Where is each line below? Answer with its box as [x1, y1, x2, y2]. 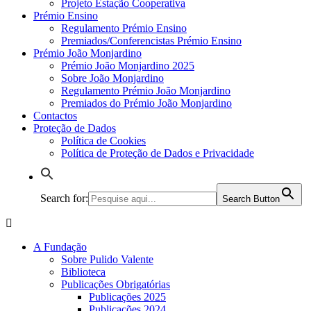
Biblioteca [61, 266, 106, 278]
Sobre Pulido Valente [61, 253, 153, 265]
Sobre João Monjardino [61, 72, 164, 84]
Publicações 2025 [89, 291, 166, 303]
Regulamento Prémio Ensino [61, 22, 187, 34]
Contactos [33, 110, 77, 121]
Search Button [222, 194, 280, 204]
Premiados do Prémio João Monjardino [61, 97, 232, 109]
